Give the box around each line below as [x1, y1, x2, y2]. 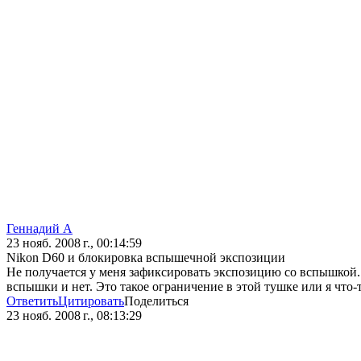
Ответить [6, 294, 58, 309]
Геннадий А [6, 222, 73, 236]
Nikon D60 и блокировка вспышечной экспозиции [6, 251, 285, 265]
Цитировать [58, 294, 124, 309]
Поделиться [124, 294, 189, 309]
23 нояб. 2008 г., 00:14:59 [6, 236, 142, 251]
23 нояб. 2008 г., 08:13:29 [6, 309, 142, 323]
